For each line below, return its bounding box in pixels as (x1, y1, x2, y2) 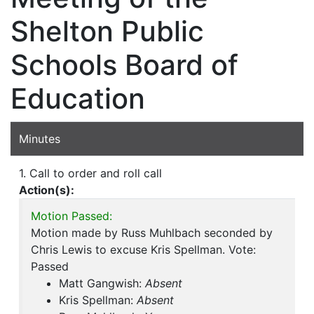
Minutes (19, 132, 60, 146)
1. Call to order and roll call (19, 166, 162, 181)
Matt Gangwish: (59, 276, 145, 291)
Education (11, 81, 145, 116)
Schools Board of (11, 48, 238, 83)
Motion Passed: (31, 209, 112, 224)
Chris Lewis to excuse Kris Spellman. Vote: (31, 243, 256, 257)
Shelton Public (11, 14, 204, 49)
